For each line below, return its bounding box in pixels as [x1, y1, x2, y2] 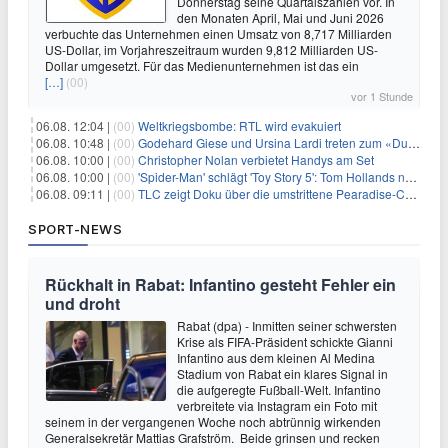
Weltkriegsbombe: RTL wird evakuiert [138, 117, 341, 134]
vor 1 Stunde [351, 88, 413, 104]
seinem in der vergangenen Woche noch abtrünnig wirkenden [45, 413, 381, 430]
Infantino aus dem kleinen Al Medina [177, 349, 375, 366]
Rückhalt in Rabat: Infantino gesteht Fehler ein [45, 273, 396, 296]
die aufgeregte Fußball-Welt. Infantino [177, 381, 381, 398]
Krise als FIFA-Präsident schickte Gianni [177, 333, 393, 350]
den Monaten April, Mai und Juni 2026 [177, 9, 384, 26]
